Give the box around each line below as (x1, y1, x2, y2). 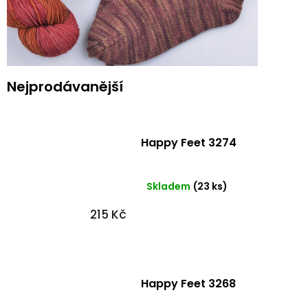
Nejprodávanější (7, 76, 123, 96)
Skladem (146, 179, 190, 193)
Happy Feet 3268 (141, 275, 236, 291)
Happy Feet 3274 (140, 134, 236, 151)
